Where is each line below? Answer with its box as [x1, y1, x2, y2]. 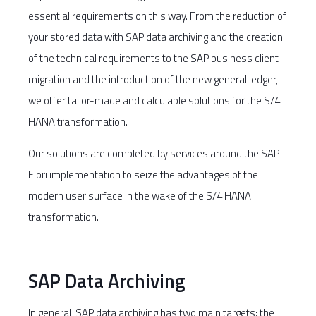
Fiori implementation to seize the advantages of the [28, 166, 258, 183]
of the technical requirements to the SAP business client [28, 50, 279, 66]
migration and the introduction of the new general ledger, [28, 71, 278, 87]
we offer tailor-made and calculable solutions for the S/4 [28, 92, 280, 109]
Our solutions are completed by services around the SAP [28, 145, 279, 162]
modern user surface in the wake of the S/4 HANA [28, 188, 251, 204]
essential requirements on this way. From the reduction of [28, 8, 286, 24]
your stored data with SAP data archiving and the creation [28, 29, 283, 45]
